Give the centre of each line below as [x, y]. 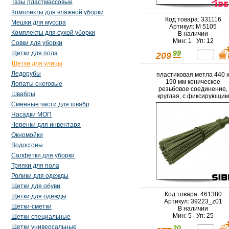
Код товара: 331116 [193, 19]
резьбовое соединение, [193, 89]
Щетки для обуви [36, 186]
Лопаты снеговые [37, 84]
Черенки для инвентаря [46, 125]
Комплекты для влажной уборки [58, 12]
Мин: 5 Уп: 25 [193, 216]
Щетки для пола [35, 53]
